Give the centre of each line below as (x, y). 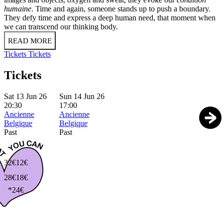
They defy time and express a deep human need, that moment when (110, 18)
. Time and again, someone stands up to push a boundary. (121, 9)
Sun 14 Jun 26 (82, 97)
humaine (18, 9)
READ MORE (30, 41)
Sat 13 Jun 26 (25, 97)
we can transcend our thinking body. (63, 27)
